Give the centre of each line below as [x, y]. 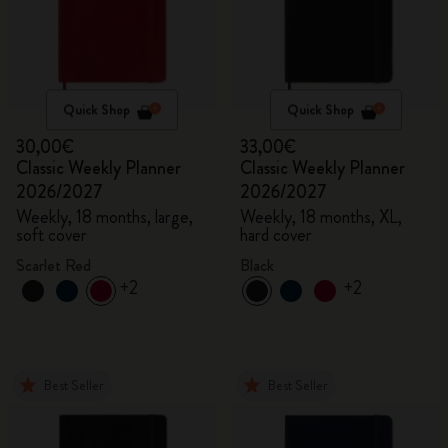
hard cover [276, 235]
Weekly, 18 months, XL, [321, 217]
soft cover [51, 235]
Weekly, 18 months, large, [104, 217]
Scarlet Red [53, 265]
